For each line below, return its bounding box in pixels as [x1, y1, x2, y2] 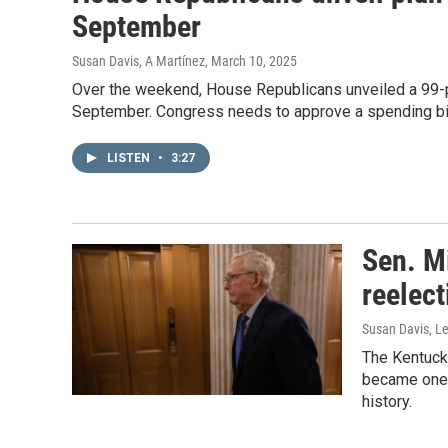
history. [362, 392, 412, 412]
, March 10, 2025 [205, 53, 297, 70]
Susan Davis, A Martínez [72, 53, 205, 70]
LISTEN [107, 151, 153, 166]
